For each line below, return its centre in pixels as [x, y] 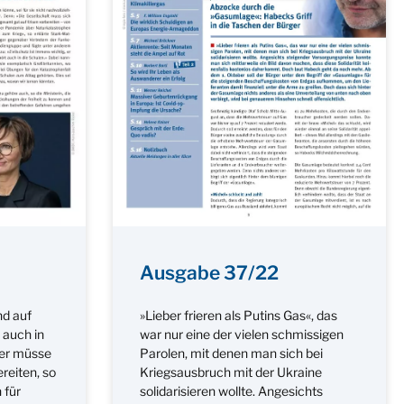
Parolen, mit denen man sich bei [231, 353]
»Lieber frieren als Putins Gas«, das [238, 315]
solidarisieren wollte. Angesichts [231, 390]
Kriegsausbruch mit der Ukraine [230, 372]
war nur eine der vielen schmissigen [241, 334]
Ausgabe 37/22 [209, 272]
